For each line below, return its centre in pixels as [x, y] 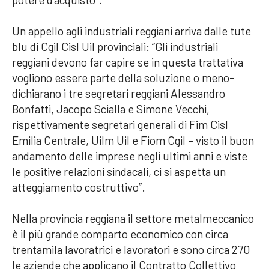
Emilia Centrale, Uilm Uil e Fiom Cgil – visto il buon [133, 140]
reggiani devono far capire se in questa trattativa [128, 62]
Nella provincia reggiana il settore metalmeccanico [133, 218]
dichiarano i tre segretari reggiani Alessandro [119, 93]
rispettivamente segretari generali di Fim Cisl [120, 124]
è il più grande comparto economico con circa [120, 234]
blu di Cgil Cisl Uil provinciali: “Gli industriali [115, 46]
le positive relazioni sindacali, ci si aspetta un [119, 171]
